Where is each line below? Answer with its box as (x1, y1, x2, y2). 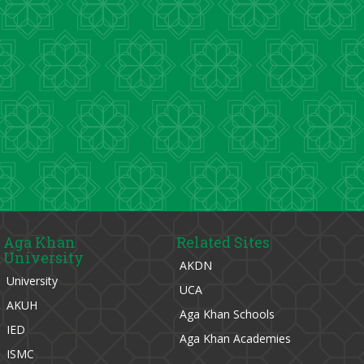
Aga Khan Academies (175, 331, 291, 346)
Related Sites (175, 232, 270, 252)
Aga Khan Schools (175, 306, 275, 322)
